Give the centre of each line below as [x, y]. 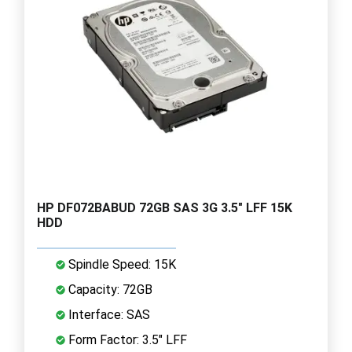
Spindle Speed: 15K [121, 264]
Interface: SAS [108, 314]
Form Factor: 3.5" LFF [126, 339]
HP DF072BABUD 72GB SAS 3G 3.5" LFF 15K [165, 207]
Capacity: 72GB [109, 289]
